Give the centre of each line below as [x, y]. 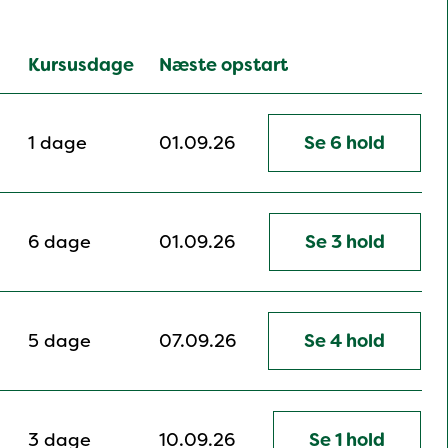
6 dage [59, 242]
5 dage [59, 341]
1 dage [57, 143]
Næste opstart [223, 65]
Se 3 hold [345, 242]
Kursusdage [81, 65]
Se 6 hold [344, 143]
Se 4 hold [344, 341]
